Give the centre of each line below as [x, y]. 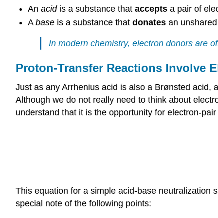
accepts [152, 9]
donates [150, 22]
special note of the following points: [83, 203]
